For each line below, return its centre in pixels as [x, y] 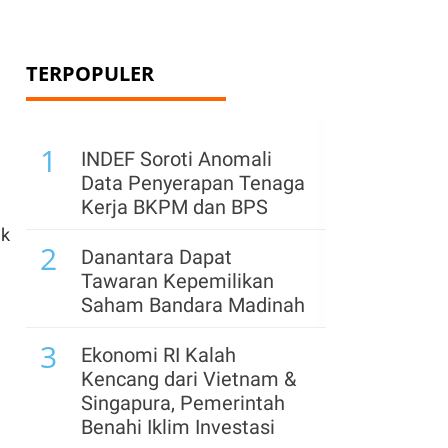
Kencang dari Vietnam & [188, 379]
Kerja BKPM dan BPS [174, 207]
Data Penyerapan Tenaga [193, 183]
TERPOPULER [90, 73]
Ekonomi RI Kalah [158, 355]
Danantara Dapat [156, 257]
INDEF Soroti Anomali [176, 159]
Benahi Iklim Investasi [178, 427]
